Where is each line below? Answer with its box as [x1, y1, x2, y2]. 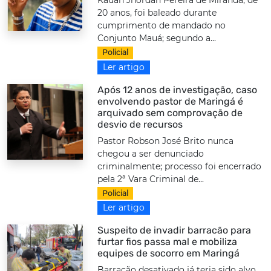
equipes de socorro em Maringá [97, 247, 240, 259]
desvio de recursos [97, 118, 183, 130]
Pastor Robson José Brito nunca [97, 135, 234, 146]
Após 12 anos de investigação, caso [97, 83, 258, 96]
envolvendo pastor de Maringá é [97, 95, 244, 107]
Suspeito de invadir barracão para [97, 224, 252, 236]
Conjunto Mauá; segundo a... [97, 33, 217, 44]
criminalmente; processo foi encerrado [97, 160, 262, 172]
